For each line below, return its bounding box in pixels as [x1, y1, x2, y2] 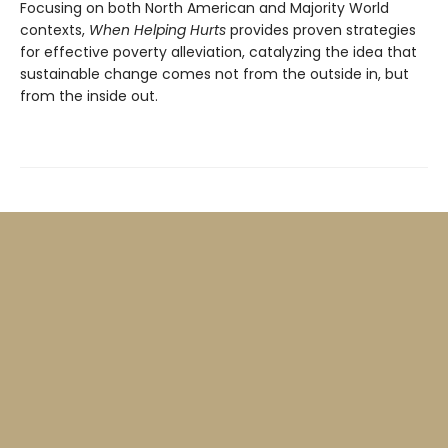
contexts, [20, 20, 89, 40]
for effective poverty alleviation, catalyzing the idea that [20, 42, 417, 62]
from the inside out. [20, 86, 158, 106]
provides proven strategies [226, 20, 416, 40]
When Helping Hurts [89, 20, 226, 40]
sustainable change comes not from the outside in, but [20, 64, 409, 84]
